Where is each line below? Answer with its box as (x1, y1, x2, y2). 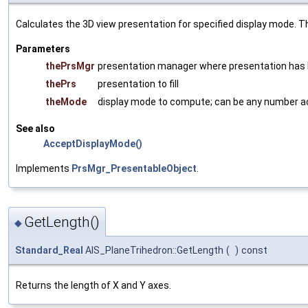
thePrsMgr (45, 60, 95, 72)
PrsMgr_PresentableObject (71, 163, 197, 175)
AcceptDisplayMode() (43, 138, 142, 150)
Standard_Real (15, 244, 83, 256)
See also (16, 123, 55, 135)
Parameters (16, 43, 70, 55)
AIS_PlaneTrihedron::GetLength (83, 244, 223, 256)
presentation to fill (98, 78, 179, 90)
